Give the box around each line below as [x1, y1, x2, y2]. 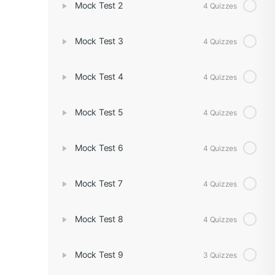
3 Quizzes [203, 250, 237, 260]
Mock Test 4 [75, 71, 123, 82]
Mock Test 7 [75, 178, 123, 188]
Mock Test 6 [75, 142, 123, 153]
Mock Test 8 [75, 214, 123, 224]
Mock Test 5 [75, 107, 123, 117]
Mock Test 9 [75, 249, 123, 260]
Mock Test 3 [75, 36, 123, 46]
